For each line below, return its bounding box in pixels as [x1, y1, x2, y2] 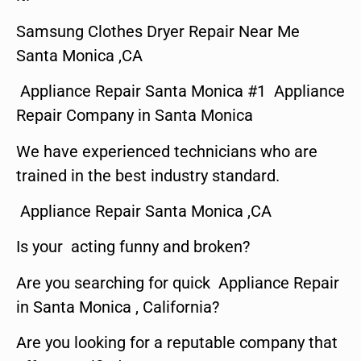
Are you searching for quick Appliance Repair [16, 272, 339, 293]
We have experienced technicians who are [16, 141, 317, 161]
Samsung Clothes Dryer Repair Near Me [16, 21, 300, 41]
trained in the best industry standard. [16, 165, 280, 185]
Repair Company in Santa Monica [16, 106, 253, 126]
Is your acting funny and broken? [16, 237, 250, 257]
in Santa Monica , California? [16, 297, 219, 317]
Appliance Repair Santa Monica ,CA [16, 201, 272, 221]
